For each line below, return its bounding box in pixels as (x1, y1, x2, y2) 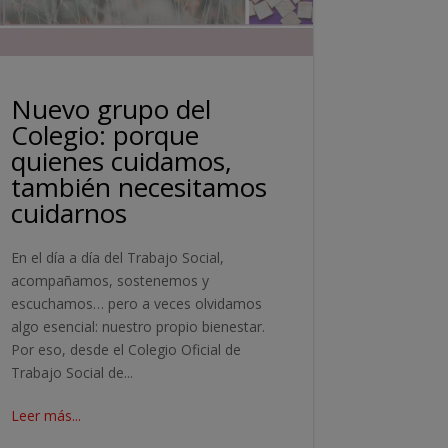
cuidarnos (11, 194, 128, 231)
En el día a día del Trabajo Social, (11, 247, 225, 267)
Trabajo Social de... (11, 362, 134, 382)
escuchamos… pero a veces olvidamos (11, 293, 263, 313)
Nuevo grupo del (11, 90, 212, 127)
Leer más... (11, 405, 82, 425)
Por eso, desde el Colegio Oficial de (11, 339, 242, 359)
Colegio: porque (11, 116, 200, 153)
